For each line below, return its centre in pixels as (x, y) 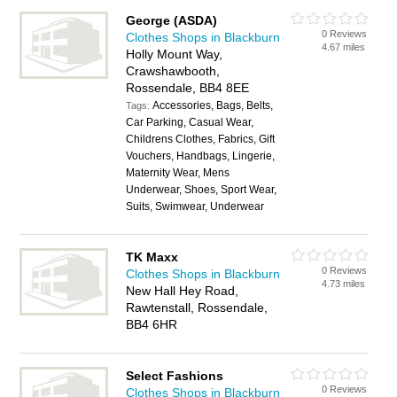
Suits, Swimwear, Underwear (195, 206)
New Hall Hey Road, (183, 291)
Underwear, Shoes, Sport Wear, (202, 190)
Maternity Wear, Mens (178, 173)
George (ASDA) (172, 20)
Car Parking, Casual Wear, (190, 122)
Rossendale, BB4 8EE (188, 88)
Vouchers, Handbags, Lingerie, (201, 156)
